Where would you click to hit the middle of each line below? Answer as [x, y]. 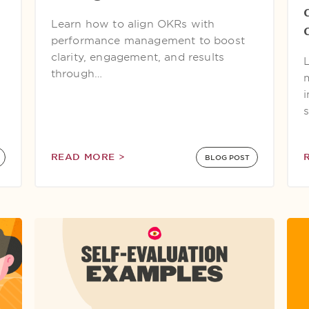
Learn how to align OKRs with [133, 24]
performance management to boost [148, 41]
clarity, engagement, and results [138, 57]
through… [77, 74]
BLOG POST [227, 157]
